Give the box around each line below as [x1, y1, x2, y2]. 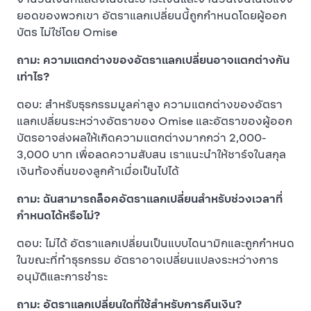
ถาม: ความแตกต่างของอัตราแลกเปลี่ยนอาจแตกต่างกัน [17, 53, 289, 67]
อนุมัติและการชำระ [17, 269, 108, 284]
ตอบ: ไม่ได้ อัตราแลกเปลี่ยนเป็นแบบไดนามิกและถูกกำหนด [17, 236, 294, 251]
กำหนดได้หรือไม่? [17, 208, 100, 223]
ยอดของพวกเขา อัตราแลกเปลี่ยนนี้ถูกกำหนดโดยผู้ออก [17, 8, 287, 23]
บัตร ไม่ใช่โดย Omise [17, 25, 117, 40]
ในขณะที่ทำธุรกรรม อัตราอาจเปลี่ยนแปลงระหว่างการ [17, 253, 278, 267]
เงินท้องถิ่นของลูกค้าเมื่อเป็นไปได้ [17, 164, 179, 178]
